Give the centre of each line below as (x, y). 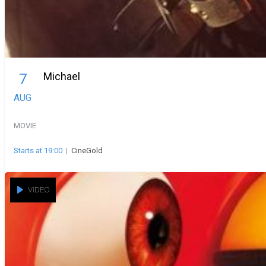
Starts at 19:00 (38, 150)
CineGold (87, 150)
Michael (62, 76)
